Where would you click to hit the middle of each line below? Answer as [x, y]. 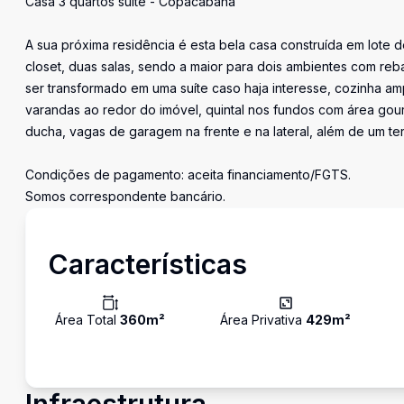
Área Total [87, 320]
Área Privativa [263, 320]
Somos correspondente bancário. [125, 196]
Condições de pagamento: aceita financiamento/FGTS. [188, 174]
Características [147, 264]
